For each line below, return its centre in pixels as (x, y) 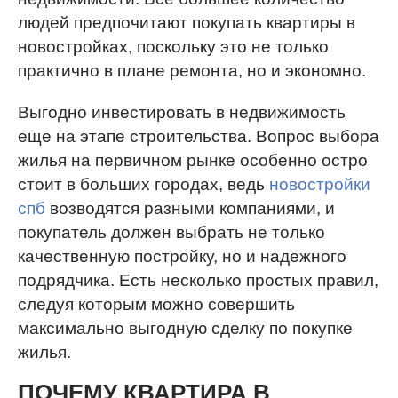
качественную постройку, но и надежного (182, 256)
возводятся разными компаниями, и (190, 208)
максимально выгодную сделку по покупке (185, 328)
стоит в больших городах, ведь (143, 184)
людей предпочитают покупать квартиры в (187, 23)
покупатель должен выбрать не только (171, 232)
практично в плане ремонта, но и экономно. (192, 71)
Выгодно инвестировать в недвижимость (182, 112)
